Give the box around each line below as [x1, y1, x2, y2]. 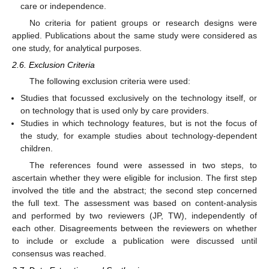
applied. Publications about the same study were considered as [12, 30, 257, 40]
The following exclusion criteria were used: [29, 76, 190, 86]
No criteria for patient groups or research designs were [29, 17, 257, 28]
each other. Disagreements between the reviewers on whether [12, 223, 257, 234]
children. [20, 144, 53, 154]
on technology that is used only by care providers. [20, 106, 210, 116]
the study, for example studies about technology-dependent [20, 131, 257, 141]
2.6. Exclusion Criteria [12, 59, 95, 70]
